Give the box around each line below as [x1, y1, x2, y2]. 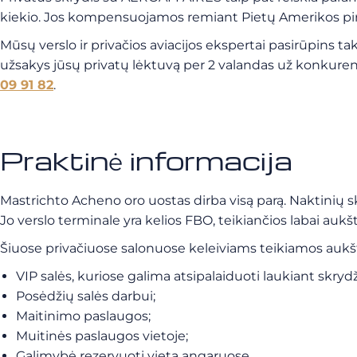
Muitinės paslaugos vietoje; [16, 328, 188, 343]
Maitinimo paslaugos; [16, 308, 151, 324]
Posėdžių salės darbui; [16, 288, 155, 304]
